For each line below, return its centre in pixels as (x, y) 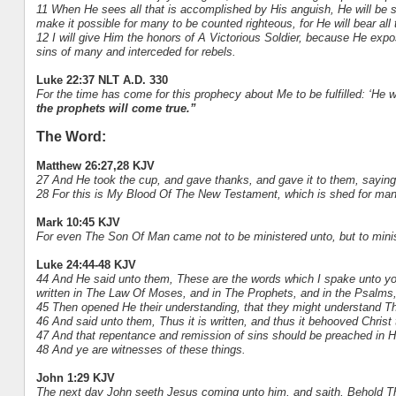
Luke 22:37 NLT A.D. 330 (102, 80)
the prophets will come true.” (116, 108)
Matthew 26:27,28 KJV (95, 165)
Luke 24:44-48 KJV (86, 264)
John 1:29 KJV (75, 377)
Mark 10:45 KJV (78, 222)
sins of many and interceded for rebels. (136, 51)
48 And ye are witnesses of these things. (141, 349)
